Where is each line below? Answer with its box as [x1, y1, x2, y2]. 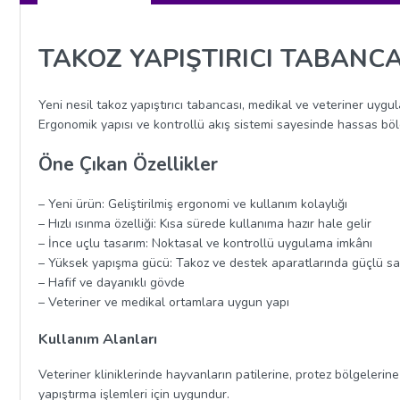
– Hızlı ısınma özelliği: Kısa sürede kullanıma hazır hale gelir [38, 215, 371, 233]
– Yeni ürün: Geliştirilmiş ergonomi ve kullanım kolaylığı [38, 196, 347, 213]
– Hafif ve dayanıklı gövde [38, 274, 185, 292]
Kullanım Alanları [38, 328, 157, 349]
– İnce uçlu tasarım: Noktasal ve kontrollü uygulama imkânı [38, 235, 372, 253]
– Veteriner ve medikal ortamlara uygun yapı [38, 294, 289, 312]
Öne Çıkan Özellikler [38, 151, 218, 177]
